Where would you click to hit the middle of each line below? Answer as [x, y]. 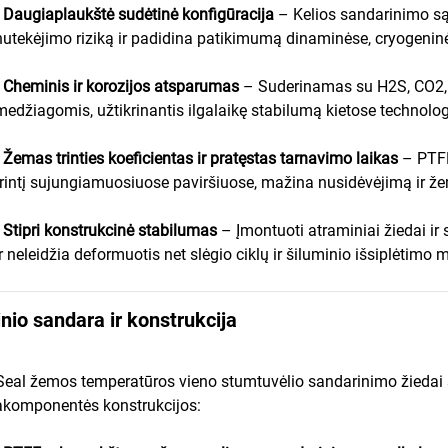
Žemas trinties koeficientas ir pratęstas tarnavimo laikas [202, 158]
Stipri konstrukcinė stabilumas [112, 230]
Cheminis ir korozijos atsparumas [123, 86]
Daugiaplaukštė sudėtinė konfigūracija [140, 14]
